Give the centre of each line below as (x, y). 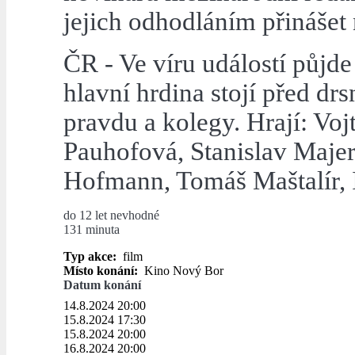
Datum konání (102, 285)
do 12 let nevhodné (111, 216)
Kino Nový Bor (182, 271)
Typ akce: (92, 257)
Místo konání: (102, 271)
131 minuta (92, 230)
